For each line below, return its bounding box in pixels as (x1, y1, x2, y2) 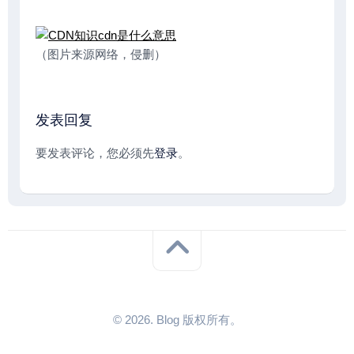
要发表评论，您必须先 (36, 145, 154, 160)
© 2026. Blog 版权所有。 (112, 312, 242, 326)
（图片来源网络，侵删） (36, 47, 166, 61)
